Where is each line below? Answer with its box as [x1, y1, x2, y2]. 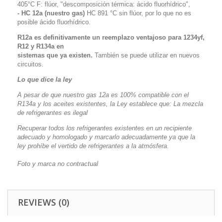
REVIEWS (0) [18, 196, 69, 208]
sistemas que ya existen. [17, 52, 93, 59]
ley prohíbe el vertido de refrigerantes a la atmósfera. [17, 142, 169, 150]
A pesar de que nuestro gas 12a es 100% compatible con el [17, 91, 189, 99]
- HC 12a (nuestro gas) [17, 9, 85, 17]
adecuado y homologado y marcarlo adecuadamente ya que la [17, 133, 195, 141]
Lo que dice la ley [17, 76, 72, 83]
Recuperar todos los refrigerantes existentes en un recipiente [17, 124, 192, 132]
